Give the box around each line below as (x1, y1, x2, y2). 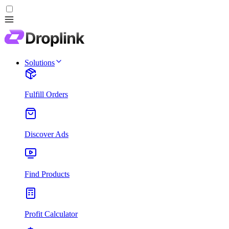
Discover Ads (25, 130, 68, 139)
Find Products (25, 170, 70, 178)
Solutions (25, 58, 55, 67)
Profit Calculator (25, 210, 78, 218)
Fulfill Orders (25, 90, 68, 99)
